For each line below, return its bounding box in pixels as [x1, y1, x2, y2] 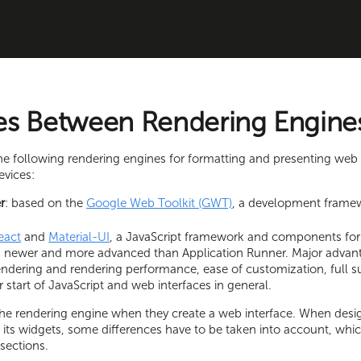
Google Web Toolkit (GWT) [86, 196, 233, 210]
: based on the [5, 196, 87, 210]
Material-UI [48, 229, 110, 244]
